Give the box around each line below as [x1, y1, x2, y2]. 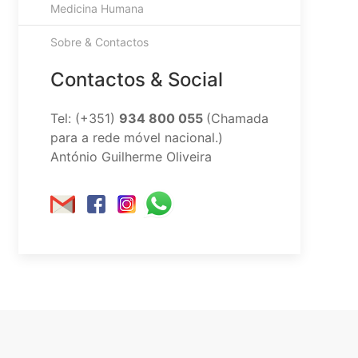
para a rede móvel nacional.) [50, 129, 223, 145]
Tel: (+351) [50, 110, 119, 126]
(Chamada [205, 110, 268, 126]
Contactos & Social [50, 68, 223, 91]
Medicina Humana [50, 2, 144, 15]
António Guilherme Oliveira [50, 149, 212, 165]
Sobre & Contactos [50, 35, 149, 49]
